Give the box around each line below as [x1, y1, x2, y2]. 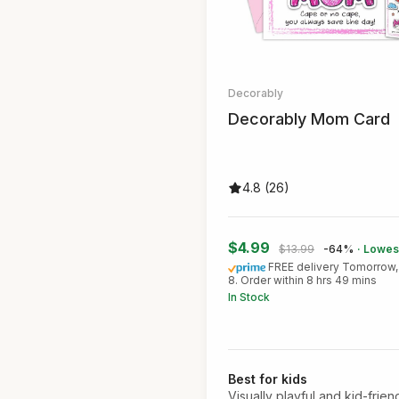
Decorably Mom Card [228, 110, 390, 129]
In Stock [228, 290, 270, 305]
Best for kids [228, 371, 307, 387]
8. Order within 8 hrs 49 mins [228, 273, 377, 288]
